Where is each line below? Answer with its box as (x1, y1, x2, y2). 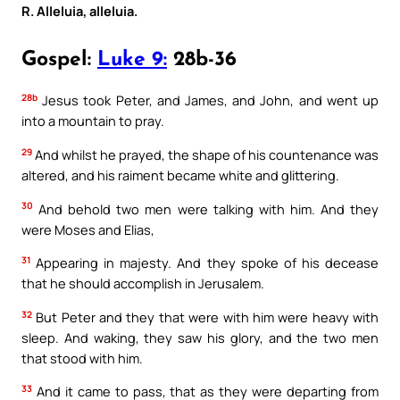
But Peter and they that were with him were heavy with (32, 307, 379, 326)
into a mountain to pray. (21, 112, 164, 130)
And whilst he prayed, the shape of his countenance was (32, 145, 379, 163)
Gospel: (21, 50, 97, 71)
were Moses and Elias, (21, 220, 154, 238)
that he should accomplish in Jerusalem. (21, 274, 264, 293)
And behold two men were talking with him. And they (33, 199, 379, 218)
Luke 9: (97, 50, 167, 71)
